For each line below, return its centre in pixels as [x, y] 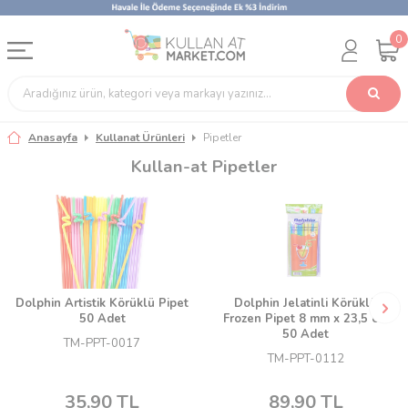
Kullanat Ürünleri [140, 138]
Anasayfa [53, 138]
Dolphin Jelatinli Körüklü [306, 304]
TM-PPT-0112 [306, 359]
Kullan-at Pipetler [204, 167]
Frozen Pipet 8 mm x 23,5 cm [306, 319]
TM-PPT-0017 [102, 344]
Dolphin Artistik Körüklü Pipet [102, 304]
